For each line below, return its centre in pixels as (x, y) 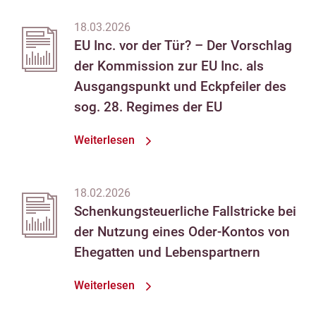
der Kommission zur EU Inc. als (169, 67)
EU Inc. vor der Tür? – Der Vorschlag (183, 46)
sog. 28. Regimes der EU (148, 108)
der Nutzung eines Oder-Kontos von (182, 232)
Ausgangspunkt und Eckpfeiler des (180, 87)
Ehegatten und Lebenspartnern (167, 252)
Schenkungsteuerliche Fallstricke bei (185, 211)
